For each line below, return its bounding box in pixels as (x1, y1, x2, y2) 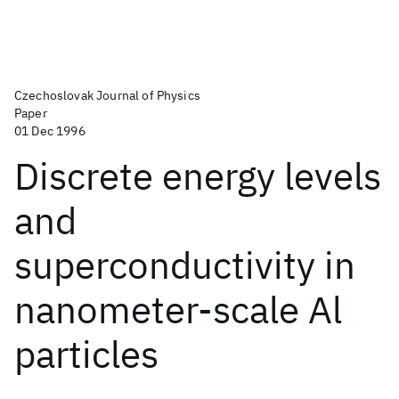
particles (14, 330, 159, 379)
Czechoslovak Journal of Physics (14, 87, 200, 103)
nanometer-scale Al (14, 285, 342, 334)
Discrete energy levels (14, 151, 381, 200)
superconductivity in (14, 240, 355, 289)
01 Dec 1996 (14, 123, 85, 139)
